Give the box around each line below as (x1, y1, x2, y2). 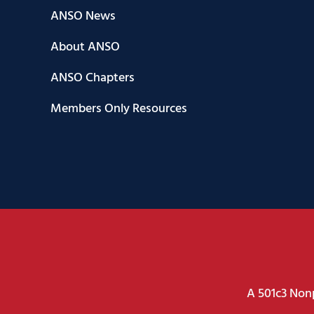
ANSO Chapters (50, 67, 135, 88)
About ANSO (50, 36, 120, 57)
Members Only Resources (50, 98, 187, 119)
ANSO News (50, 6, 116, 27)
